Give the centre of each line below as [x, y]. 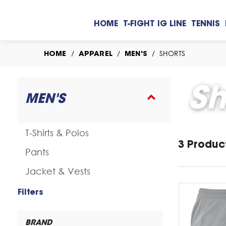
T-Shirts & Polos [57, 133]
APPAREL [95, 54]
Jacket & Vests [58, 171]
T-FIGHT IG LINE [155, 24]
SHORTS [171, 53]
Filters [31, 193]
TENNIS [206, 24]
